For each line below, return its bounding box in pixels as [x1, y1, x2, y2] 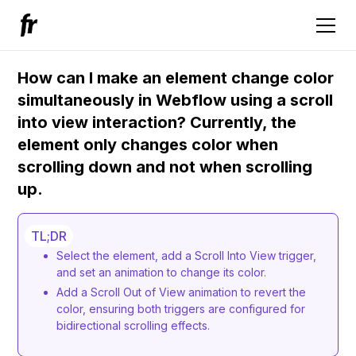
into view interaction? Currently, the [17, 113, 297, 132]
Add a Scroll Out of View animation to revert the [56, 285, 307, 299]
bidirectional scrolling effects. [56, 319, 211, 332]
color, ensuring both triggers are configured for [56, 302, 306, 315]
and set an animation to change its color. [56, 265, 273, 279]
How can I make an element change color [17, 68, 335, 87]
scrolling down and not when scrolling [17, 157, 313, 176]
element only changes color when [17, 135, 279, 154]
